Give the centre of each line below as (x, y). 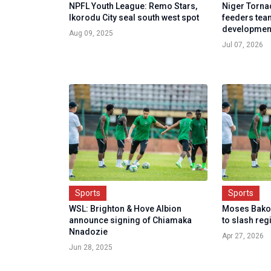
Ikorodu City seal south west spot (134, 18)
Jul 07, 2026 (243, 45)
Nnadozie (88, 232)
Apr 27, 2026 (243, 236)
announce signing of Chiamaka (130, 220)
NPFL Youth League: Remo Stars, (133, 6)
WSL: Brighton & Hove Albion (125, 209)
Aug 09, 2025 (91, 34)
